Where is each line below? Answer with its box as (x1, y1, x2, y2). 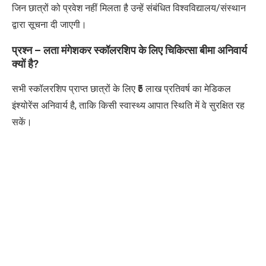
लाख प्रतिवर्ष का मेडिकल (143, 83, 231, 95)
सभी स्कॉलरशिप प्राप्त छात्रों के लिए (12, 83, 138, 95)
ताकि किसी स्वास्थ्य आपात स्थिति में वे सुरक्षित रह (79, 100, 245, 112)
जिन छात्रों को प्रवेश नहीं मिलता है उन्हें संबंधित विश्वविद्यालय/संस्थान (12, 2, 246, 14)
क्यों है (12, 58, 33, 71)
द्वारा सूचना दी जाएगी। (12, 19, 87, 31)
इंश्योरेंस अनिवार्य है (12, 100, 75, 112)
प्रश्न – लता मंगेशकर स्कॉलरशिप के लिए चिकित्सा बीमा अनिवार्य (12, 44, 247, 57)
